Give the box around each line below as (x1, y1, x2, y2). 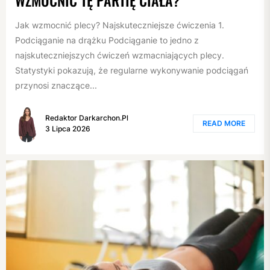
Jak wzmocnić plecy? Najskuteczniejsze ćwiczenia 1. (15, 19, 224, 30)
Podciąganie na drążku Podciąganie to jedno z (15, 34, 199, 45)
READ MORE (202, 119, 245, 128)
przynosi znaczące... (15, 80, 97, 90)
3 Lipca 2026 (45, 124, 90, 134)
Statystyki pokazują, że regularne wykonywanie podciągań (15, 64, 248, 75)
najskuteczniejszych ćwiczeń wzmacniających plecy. (15, 49, 224, 60)
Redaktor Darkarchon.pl (45, 113, 128, 123)
